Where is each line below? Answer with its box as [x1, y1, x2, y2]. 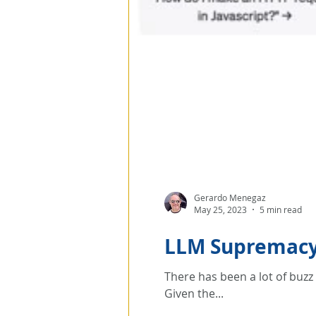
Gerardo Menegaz [194, 191, 266, 203]
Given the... [164, 286, 224, 301]
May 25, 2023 [194, 204, 247, 215]
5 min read [260, 204, 302, 215]
